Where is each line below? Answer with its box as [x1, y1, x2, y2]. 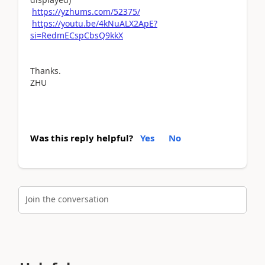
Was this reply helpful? [30, 131, 133, 144]
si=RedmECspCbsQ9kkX [30, 29, 123, 41]
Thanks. [30, 64, 61, 76]
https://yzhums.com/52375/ [32, 5, 140, 17]
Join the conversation [25, 193, 109, 205]
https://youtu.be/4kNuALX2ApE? [32, 17, 157, 29]
